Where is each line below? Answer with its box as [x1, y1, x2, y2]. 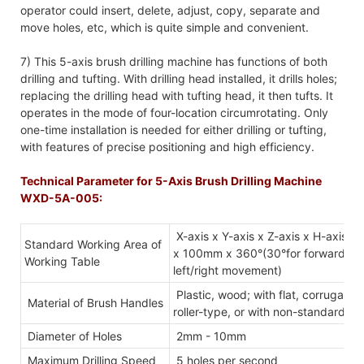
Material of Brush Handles [24, 295, 163, 310]
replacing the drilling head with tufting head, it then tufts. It [20, 88, 333, 102]
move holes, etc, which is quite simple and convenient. [20, 19, 309, 34]
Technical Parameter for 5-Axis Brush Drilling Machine [20, 173, 322, 188]
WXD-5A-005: [20, 190, 102, 205]
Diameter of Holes [24, 328, 122, 343]
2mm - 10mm [173, 328, 246, 343]
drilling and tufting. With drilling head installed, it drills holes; [20, 71, 337, 85]
